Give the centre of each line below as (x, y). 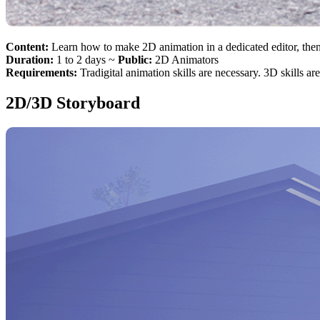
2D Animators (187, 59)
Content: (29, 46)
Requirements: (43, 72)
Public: (136, 59)
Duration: (31, 59)
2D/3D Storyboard (73, 102)
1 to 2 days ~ (87, 59)
